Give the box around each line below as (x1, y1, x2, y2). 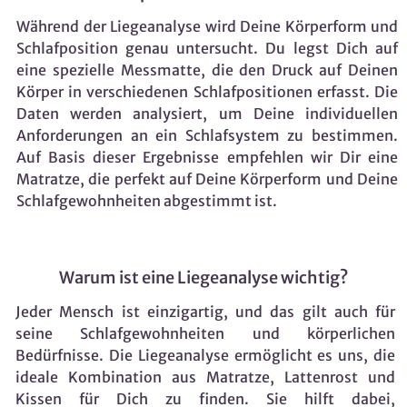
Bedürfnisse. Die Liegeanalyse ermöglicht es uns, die (15, 345, 395, 364)
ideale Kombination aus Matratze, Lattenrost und (15, 367, 395, 386)
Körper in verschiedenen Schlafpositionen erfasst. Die (16, 82, 398, 101)
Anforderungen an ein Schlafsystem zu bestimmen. (16, 125, 398, 144)
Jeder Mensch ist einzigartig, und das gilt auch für (15, 302, 395, 321)
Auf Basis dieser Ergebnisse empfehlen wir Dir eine (16, 147, 398, 166)
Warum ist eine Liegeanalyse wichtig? (59, 266, 348, 288)
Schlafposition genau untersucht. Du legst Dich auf (16, 38, 398, 57)
